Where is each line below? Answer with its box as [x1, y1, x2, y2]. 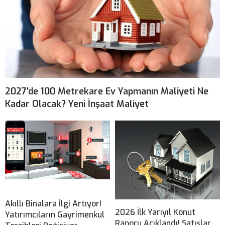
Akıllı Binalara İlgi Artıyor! [5, 198, 101, 209]
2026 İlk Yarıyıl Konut [115, 206, 195, 217]
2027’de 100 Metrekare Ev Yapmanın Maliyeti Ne [5, 85, 208, 97]
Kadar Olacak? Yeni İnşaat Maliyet [5, 97, 149, 110]
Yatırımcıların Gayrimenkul [5, 209, 104, 220]
